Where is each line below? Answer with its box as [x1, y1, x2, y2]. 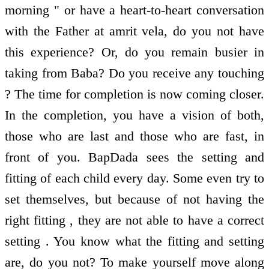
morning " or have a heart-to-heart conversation [5, 2, 264, 17]
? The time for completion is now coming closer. [5, 86, 264, 101]
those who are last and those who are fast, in [5, 128, 264, 144]
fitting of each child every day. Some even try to [5, 170, 264, 186]
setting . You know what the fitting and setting [5, 233, 264, 249]
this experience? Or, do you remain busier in [5, 44, 264, 59]
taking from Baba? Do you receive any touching [5, 65, 264, 80]
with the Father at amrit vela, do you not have [5, 23, 264, 38]
